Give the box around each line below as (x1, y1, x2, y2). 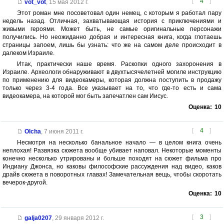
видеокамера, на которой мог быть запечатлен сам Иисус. (2, 92, 168, 100)
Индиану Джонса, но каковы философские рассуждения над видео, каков (2, 163, 221, 170)
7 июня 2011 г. (43, 128, 83, 135)
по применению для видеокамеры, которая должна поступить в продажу (2, 76, 221, 84)
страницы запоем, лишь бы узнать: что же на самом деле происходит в (2, 41, 221, 49)
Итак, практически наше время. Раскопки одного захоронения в (16, 60, 221, 68)
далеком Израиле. (2, 49, 54, 57)
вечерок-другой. (2, 179, 47, 186)
